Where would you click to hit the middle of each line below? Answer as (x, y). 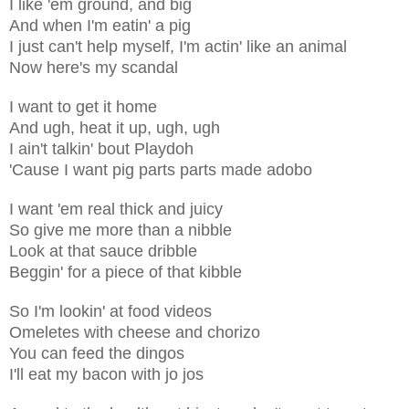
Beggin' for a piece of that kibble (126, 272)
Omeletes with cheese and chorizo (135, 332)
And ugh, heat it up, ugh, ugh (115, 127)
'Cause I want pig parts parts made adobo (161, 169)
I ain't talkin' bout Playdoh (101, 148)
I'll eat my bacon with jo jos (106, 374)
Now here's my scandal (94, 67)
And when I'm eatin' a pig (100, 25)
